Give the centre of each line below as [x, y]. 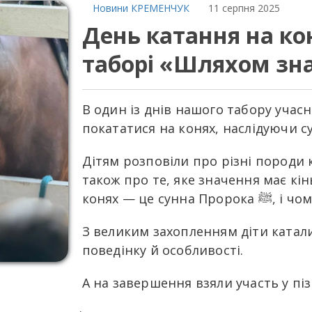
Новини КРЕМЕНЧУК [141, 8]
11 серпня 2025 [244, 8]
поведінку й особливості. [163, 250]
